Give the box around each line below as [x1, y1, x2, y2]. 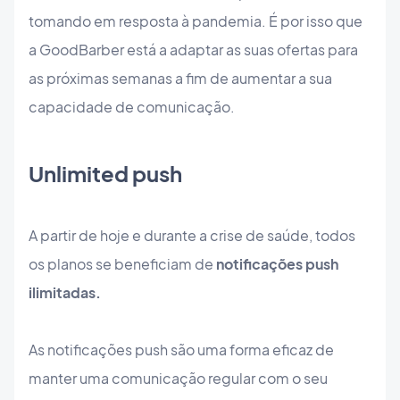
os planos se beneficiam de [29, 254, 216, 273]
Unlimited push [29, 159, 182, 187]
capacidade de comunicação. [29, 97, 235, 116]
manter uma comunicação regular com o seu [29, 368, 328, 387]
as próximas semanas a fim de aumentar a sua [29, 69, 332, 87]
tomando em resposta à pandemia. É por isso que [29, 12, 362, 30]
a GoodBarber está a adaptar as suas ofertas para [29, 40, 358, 59]
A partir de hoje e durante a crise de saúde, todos [29, 225, 355, 245]
